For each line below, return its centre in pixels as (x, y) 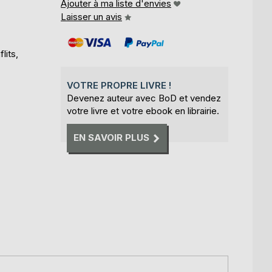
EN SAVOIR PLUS (111, 138)
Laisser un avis (91, 17)
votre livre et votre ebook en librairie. (143, 111)
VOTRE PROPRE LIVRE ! (119, 85)
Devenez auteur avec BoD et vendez (144, 98)
